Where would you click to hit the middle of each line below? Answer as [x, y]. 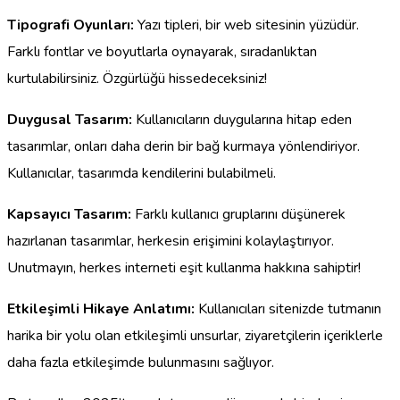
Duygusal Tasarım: [70, 119]
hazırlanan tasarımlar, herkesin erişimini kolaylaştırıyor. [171, 241]
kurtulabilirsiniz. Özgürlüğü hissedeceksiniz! [137, 78]
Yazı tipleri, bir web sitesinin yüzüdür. [246, 25]
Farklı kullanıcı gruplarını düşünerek [238, 214]
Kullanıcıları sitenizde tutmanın [288, 308]
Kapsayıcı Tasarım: [69, 214]
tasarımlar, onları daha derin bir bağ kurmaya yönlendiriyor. [183, 146]
